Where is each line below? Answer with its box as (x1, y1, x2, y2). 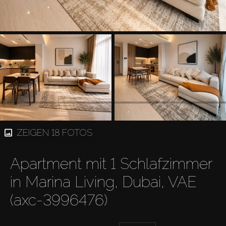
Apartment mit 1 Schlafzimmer (10, 155, 212, 173)
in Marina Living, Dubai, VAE (10, 173, 197, 191)
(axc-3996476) (10, 191, 107, 209)
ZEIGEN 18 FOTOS (17, 127, 93, 138)
